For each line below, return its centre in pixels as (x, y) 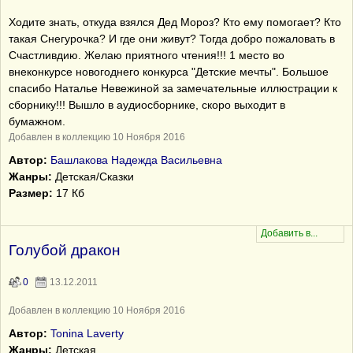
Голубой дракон (65, 250)
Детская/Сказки (93, 176)
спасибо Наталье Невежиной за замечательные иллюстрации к (173, 88)
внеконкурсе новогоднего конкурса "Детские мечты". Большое (169, 72)
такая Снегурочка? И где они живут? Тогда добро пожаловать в (172, 39)
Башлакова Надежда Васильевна (136, 160)
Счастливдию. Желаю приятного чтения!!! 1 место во (147, 55)
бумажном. (37, 121)
